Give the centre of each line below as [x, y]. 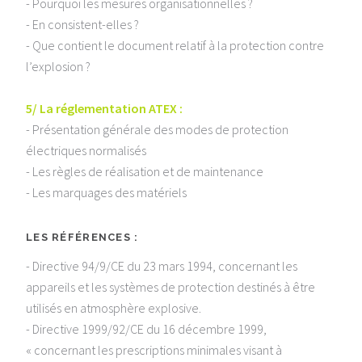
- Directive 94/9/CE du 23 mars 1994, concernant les [162, 266]
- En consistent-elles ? [82, 24]
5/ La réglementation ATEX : [104, 108]
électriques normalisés [86, 150]
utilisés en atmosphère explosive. [114, 308]
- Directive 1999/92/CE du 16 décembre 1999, [146, 329]
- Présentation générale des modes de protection [157, 129]
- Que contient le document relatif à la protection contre [175, 45]
